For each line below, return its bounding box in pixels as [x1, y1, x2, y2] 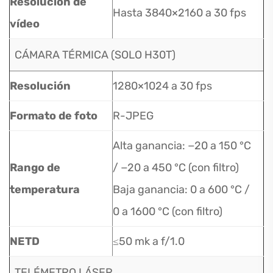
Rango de [10, 161, 60, 174]
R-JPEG [113, 109, 154, 122]
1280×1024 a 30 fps [113, 79, 212, 93]
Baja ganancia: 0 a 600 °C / [113, 183, 250, 196]
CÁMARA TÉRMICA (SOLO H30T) [15, 48, 175, 62]
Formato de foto [10, 109, 97, 122]
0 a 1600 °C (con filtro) [113, 205, 222, 218]
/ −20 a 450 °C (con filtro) [113, 161, 239, 174]
